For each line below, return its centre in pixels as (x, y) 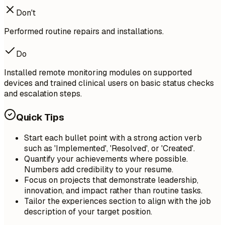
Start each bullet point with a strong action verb (113, 138)
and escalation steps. (43, 93)
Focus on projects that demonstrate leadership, (111, 180)
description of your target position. (88, 212)
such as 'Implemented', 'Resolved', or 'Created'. (109, 149)
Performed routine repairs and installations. (84, 31)
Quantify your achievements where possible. (106, 159)
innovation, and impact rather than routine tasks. (113, 191)
